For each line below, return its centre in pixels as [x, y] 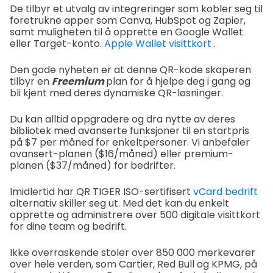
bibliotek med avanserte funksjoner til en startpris [129, 130]
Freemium [79, 81]
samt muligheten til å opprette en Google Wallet [126, 32]
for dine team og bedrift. [68, 226]
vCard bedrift [225, 191]
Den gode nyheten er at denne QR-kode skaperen [130, 69]
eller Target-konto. [57, 43]
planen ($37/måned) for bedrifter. [93, 165]
